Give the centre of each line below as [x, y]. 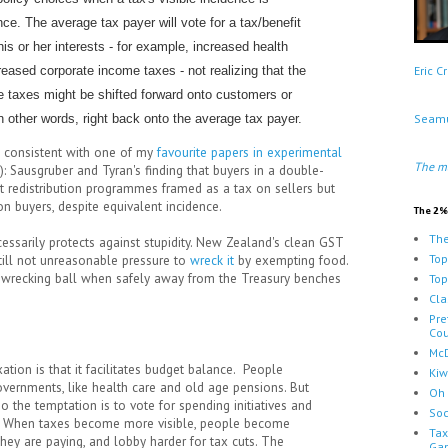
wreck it [212, 261]
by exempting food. [291, 261]
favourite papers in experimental [249, 153]
